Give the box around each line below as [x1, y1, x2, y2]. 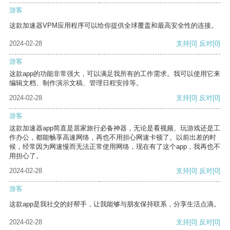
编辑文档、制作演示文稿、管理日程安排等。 [9, 79, 143, 87]
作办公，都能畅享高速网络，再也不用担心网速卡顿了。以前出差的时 [9, 133, 216, 142]
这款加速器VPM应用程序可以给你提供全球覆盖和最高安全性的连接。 [9, 22, 218, 30]
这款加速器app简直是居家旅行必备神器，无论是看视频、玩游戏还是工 [9, 124, 220, 132]
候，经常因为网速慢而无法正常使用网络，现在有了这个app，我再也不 [9, 143, 220, 151]
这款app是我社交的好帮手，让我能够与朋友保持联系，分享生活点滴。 [9, 200, 220, 208]
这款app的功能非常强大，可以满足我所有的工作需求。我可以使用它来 [9, 70, 220, 78]
